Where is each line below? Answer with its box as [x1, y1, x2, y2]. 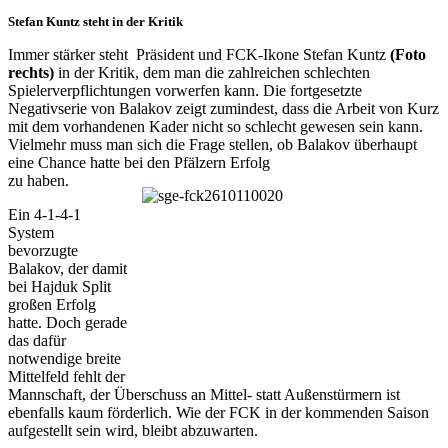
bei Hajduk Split [8, 278, 111, 296]
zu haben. [8, 172, 69, 190]
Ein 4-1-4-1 [8, 206, 81, 224]
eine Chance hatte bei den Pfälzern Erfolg [8, 154, 270, 172]
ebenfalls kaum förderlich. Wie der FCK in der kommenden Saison [8, 404, 429, 422]
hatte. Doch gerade [8, 314, 127, 332]
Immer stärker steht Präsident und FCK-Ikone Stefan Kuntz [8, 46, 390, 64]
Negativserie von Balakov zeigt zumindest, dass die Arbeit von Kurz [8, 100, 439, 118]
